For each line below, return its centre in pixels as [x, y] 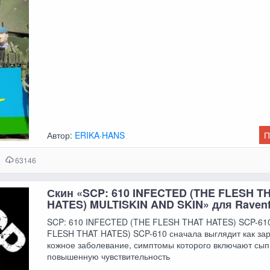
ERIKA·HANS [100, 135]
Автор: [61, 135]
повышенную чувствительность [109, 256]
